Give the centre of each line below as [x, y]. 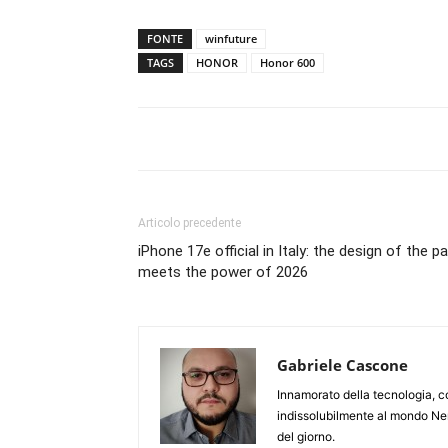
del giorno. [306, 436]
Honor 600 [287, 62]
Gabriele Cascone [342, 365]
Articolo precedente [189, 223]
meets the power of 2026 [223, 272]
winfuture [231, 38]
